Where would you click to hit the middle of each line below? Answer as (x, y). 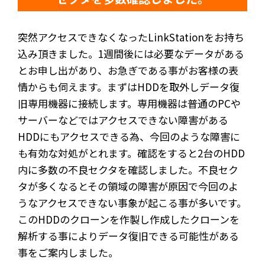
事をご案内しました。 (68, 252)
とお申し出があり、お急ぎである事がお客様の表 (128, 70)
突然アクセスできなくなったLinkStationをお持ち (131, 37)
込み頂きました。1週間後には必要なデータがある (131, 53)
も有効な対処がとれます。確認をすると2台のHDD (131, 153)
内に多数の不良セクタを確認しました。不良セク (128, 169)
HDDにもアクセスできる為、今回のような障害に (129, 136)
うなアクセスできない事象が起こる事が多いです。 (132, 202)
